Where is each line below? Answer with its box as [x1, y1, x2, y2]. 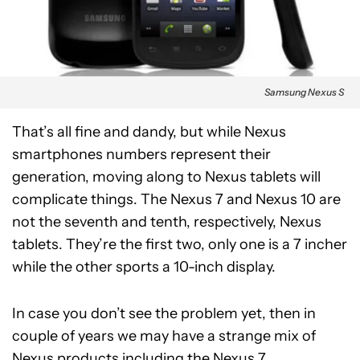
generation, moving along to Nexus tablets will [12, 168, 321, 186]
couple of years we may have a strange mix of [12, 327, 316, 346]
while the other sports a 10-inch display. [12, 258, 276, 276]
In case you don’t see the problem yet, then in [12, 305, 316, 323]
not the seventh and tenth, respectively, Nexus [12, 213, 321, 231]
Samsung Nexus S [264, 86, 344, 99]
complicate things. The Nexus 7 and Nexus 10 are [12, 190, 341, 209]
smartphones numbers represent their [12, 145, 271, 164]
